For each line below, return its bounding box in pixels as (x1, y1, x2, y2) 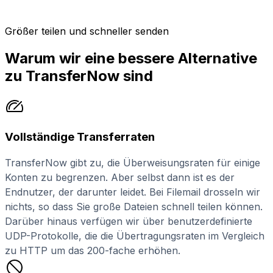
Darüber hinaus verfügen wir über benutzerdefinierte (5, 214, 252, 227)
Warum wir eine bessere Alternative (5, 49, 257, 67)
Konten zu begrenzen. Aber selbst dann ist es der (5, 171, 235, 183)
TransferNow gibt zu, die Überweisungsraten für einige (5, 156, 260, 169)
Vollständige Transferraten (5, 130, 155, 144)
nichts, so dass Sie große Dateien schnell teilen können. (5, 200, 263, 213)
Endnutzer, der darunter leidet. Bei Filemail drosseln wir (5, 185, 260, 198)
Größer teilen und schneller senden (5, 24, 169, 37)
